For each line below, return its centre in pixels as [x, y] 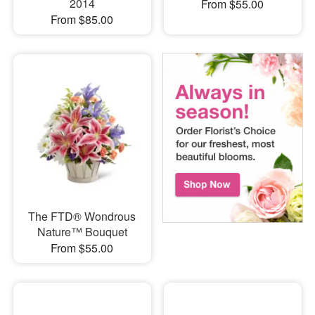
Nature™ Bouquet [82, 232]
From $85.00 [82, 19]
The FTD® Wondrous [82, 217]
